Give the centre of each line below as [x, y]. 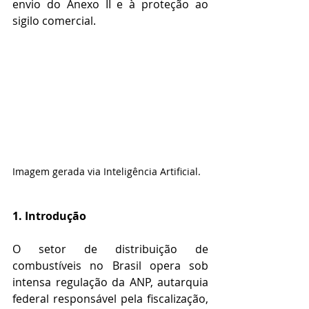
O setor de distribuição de [110, 249]
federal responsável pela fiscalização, [110, 299]
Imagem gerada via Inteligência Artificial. [107, 172]
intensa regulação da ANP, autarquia [110, 282]
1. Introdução [49, 216]
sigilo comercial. [54, 21]
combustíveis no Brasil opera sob [110, 266]
